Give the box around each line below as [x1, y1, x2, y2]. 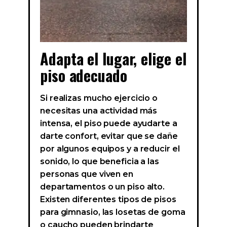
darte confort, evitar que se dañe [40, 131, 178, 141]
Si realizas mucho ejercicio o [40, 93, 158, 103]
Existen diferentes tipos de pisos [40, 195, 176, 205]
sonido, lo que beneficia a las [40, 157, 159, 167]
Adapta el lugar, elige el [40, 47, 186, 70]
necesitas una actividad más [40, 106, 158, 116]
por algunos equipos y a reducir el [40, 144, 180, 154]
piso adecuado [40, 64, 127, 87]
